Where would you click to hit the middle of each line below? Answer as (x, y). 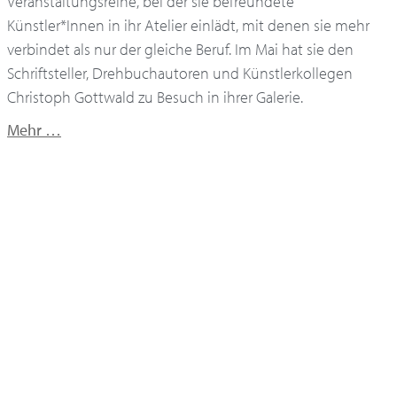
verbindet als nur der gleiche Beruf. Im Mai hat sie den (180, 49)
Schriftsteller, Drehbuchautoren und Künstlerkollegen (180, 73)
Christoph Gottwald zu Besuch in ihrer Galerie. (155, 97)
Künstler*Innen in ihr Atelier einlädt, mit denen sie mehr (188, 25)
